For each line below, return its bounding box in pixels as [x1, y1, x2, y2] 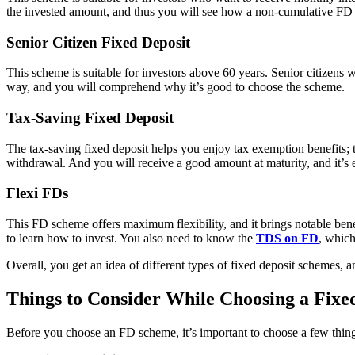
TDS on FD [256, 231, 319, 246]
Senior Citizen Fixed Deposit [6, 33, 190, 51]
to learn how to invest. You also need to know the [6, 231, 256, 246]
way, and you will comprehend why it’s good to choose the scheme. [6, 80, 345, 94]
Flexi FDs [6, 185, 68, 202]
